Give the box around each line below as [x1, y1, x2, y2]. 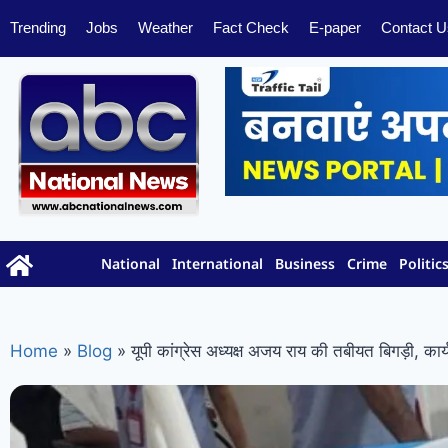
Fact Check [213, 19, 289, 37]
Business [275, 254, 336, 274]
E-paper [309, 19, 361, 37]
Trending [10, 19, 66, 37]
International [172, 254, 264, 274]
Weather [138, 19, 193, 37]
